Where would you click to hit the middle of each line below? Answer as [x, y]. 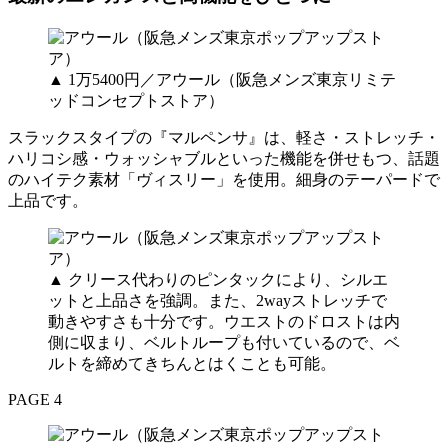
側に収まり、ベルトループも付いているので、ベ [224, 342]
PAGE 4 [35, 399]
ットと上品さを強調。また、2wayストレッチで [217, 300]
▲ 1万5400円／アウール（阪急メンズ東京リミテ [222, 79]
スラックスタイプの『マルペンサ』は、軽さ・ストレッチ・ [224, 137]
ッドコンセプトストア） [136, 100]
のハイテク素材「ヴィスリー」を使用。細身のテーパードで [224, 179]
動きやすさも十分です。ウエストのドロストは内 [224, 321]
